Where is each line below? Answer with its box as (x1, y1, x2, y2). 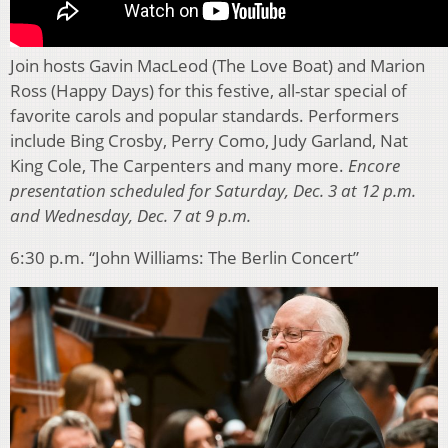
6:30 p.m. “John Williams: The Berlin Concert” (10, 246, 359, 270)
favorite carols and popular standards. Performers (10, 104, 399, 128)
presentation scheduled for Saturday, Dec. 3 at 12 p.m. (10, 179, 416, 203)
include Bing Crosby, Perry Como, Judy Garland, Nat (10, 129, 408, 153)
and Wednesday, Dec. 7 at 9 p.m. (10, 204, 251, 228)
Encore (348, 154, 400, 178)
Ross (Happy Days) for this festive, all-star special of (10, 79, 407, 103)
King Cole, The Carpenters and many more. (10, 154, 348, 178)
